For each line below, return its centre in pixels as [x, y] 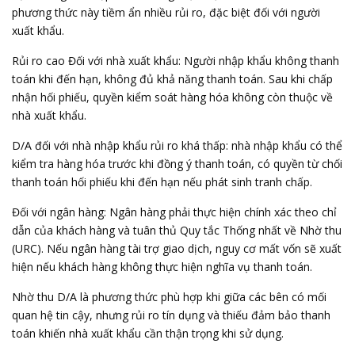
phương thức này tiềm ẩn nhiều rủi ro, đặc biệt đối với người [166, 12]
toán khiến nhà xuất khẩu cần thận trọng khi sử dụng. [148, 333]
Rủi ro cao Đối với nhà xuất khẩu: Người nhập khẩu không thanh [176, 61]
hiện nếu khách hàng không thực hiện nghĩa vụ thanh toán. [162, 267]
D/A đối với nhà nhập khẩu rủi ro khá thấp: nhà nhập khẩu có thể [177, 145]
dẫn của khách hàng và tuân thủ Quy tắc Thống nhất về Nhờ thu [177, 230]
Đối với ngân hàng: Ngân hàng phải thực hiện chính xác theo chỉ [174, 212]
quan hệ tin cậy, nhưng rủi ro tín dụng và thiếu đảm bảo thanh [171, 315]
